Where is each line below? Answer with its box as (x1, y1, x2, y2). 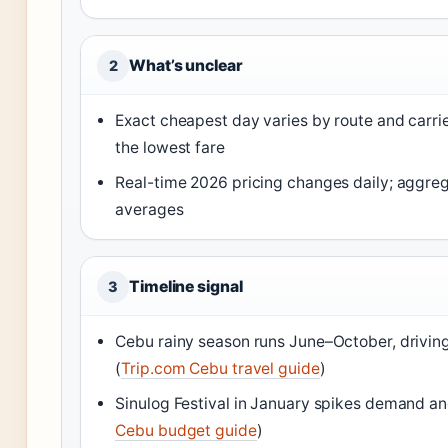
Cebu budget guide (115, 421, 257, 440)
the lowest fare (115, 138, 225, 157)
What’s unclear (129, 56, 243, 75)
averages (115, 200, 184, 219)
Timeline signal (129, 277, 243, 296)
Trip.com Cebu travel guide (121, 359, 320, 378)
